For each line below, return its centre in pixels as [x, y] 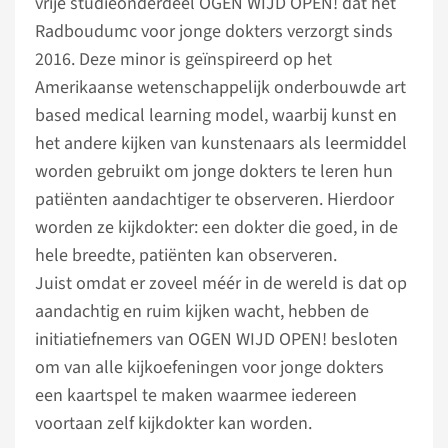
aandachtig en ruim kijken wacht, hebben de [202, 311]
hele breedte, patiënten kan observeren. [186, 255]
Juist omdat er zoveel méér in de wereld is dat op [221, 283]
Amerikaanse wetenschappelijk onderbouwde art [220, 87]
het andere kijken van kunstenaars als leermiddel [221, 143]
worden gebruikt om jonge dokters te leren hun [214, 171]
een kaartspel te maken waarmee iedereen [196, 395]
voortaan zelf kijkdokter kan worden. [173, 423]
